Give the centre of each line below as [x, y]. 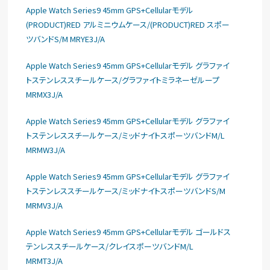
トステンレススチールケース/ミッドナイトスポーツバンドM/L [126, 135]
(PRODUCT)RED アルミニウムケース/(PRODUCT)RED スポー [128, 24]
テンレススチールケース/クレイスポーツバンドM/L [110, 246]
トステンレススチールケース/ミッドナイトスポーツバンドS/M [126, 191]
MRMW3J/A [46, 150]
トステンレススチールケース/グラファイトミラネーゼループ [123, 80]
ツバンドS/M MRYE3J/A [66, 39]
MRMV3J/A [45, 205]
